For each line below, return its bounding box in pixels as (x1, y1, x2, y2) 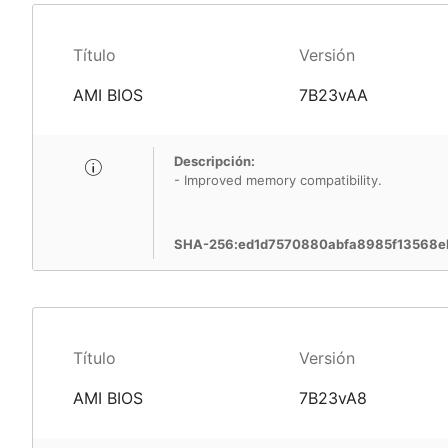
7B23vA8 (298, 388, 367, 408)
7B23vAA (298, 85, 368, 105)
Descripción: (174, 153, 255, 169)
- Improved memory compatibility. (174, 172, 382, 188)
